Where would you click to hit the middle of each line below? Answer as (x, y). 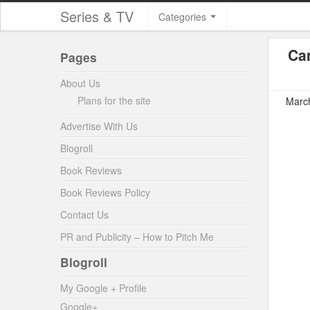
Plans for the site (114, 100)
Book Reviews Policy (105, 192)
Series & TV (97, 16)
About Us (80, 83)
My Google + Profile (103, 288)
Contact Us (84, 215)
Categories (184, 17)
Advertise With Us (99, 126)
